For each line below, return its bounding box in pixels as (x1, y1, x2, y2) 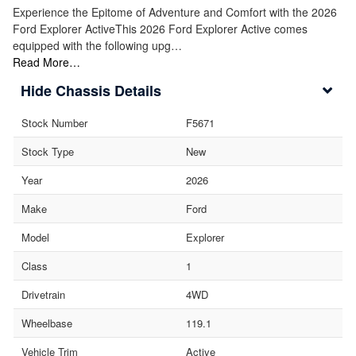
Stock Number (21, 114, 87, 130)
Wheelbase (21, 315, 72, 331)
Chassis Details (56, 79, 161, 101)
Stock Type (21, 143, 74, 159)
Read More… (13, 53, 80, 70)
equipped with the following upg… (13, 37, 182, 53)
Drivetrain (21, 286, 65, 302)
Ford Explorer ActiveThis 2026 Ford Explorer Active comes (13, 20, 308, 37)
